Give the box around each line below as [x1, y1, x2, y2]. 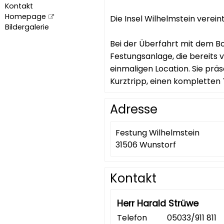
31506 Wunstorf [115, 139, 176, 150]
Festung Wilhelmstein [115, 127, 199, 138]
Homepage [5, 11, 46, 21]
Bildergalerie [5, 22, 49, 32]
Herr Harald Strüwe [117, 197, 199, 209]
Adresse [109, 101, 157, 117]
